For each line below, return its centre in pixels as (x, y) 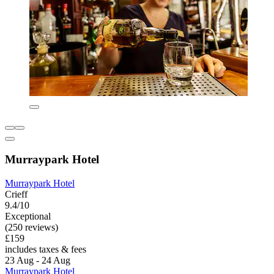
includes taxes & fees (46, 249)
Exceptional (28, 216)
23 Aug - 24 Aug (38, 260)
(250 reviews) (31, 227)
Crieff (16, 194)
